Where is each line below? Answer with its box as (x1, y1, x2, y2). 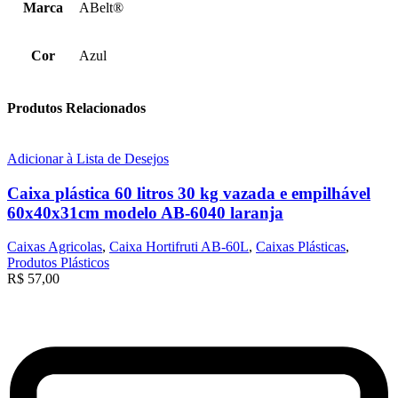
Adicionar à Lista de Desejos (7, 151, 169, 166)
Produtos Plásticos (7, 255, 109, 271)
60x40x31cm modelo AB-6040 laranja (7, 203, 283, 222)
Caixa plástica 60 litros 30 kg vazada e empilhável (7, 183, 370, 203)
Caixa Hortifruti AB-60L (109, 239, 249, 255)
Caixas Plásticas (256, 239, 346, 255)
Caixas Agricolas (7, 239, 102, 255)
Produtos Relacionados (7, 99, 146, 115)
